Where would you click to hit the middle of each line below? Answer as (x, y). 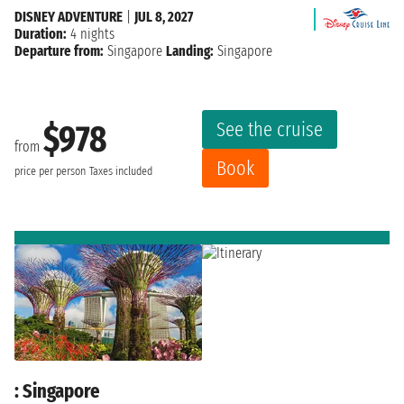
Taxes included (121, 172)
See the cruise (270, 129)
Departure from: (59, 50)
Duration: (41, 33)
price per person (50, 172)
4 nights (91, 33)
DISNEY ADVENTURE (69, 16)
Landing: (190, 50)
